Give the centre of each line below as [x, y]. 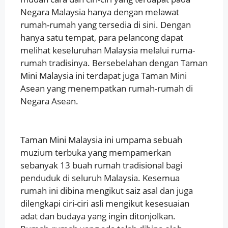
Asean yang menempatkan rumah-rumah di [107, 88]
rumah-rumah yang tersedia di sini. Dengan [106, 24]
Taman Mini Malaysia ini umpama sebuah [101, 139]
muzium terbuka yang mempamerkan [96, 152]
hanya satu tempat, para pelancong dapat [102, 37]
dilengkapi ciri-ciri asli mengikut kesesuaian [105, 203]
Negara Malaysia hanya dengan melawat [100, 12]
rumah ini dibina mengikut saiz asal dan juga [107, 190]
